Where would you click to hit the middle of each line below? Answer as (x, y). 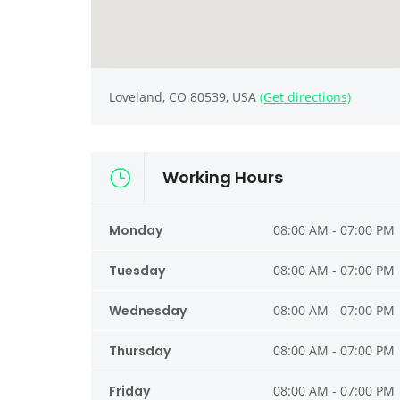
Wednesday (148, 311)
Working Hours (223, 178)
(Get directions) (305, 97)
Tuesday (137, 271)
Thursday (140, 351)
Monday (136, 231)
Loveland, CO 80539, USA (184, 97)
